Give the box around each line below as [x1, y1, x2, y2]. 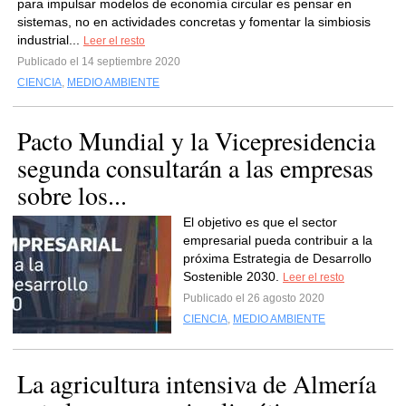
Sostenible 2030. [183, 269, 283, 284]
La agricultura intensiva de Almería [17, 366, 376, 401]
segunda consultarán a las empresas [17, 150, 373, 185]
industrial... [17, 33, 83, 47]
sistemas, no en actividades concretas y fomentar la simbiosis [17, 14, 371, 29]
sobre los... [17, 178, 127, 212]
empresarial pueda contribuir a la [183, 233, 372, 247]
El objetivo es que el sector [183, 215, 337, 229]
